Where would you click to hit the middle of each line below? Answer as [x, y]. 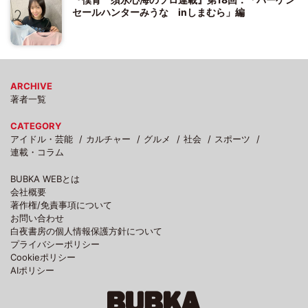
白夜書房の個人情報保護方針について [86, 231]
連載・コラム [37, 152]
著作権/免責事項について [61, 205]
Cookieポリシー [43, 257]
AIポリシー [32, 270]
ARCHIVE [31, 86]
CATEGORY [36, 125]
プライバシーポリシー [55, 244]
